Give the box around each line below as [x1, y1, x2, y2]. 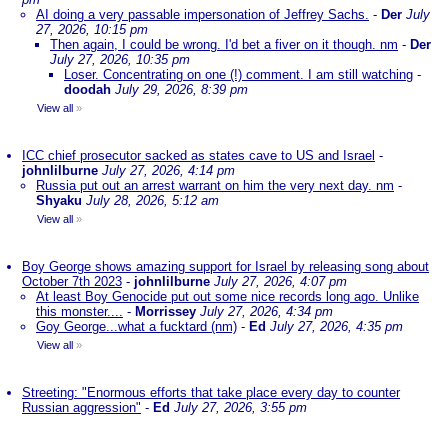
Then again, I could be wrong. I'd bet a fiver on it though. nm [50, 37, 398, 52]
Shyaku [36, 193, 82, 208]
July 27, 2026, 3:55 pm [174, 400, 307, 415]
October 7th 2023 [22, 274, 122, 289]
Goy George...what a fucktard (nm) [36, 319, 237, 334]
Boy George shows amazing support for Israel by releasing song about [22, 259, 429, 274]
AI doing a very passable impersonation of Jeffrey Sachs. [36, 7, 369, 22]
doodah [64, 82, 111, 97]
